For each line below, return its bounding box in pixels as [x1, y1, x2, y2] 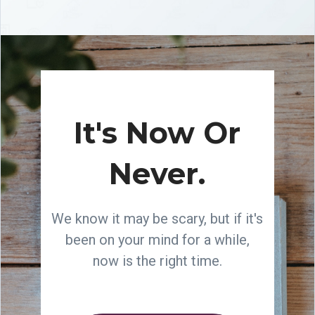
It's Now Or [74, 115, 241, 150]
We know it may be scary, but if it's [51, 210, 264, 227]
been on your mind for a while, [65, 231, 250, 248]
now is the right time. [92, 252, 222, 269]
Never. [109, 155, 206, 191]
